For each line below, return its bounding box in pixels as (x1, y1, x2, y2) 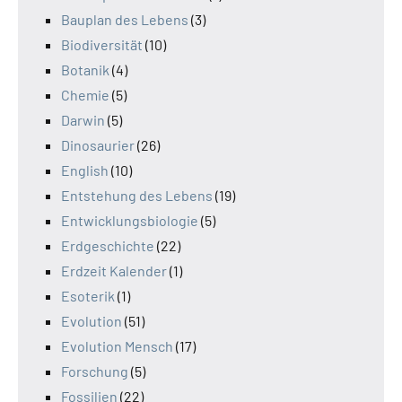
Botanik (61, 60, 109, 78)
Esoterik (61, 286, 115, 304)
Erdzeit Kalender (61, 261, 167, 279)
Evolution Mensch (61, 336, 173, 354)
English (61, 161, 109, 179)
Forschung (61, 362, 128, 380)
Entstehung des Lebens (61, 186, 213, 204)
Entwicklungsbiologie (61, 211, 198, 229)
